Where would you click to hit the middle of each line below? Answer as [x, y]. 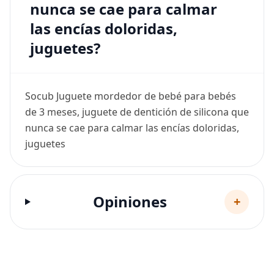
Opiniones [130, 202]
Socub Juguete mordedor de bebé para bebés [131, 96]
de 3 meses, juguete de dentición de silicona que [137, 112]
